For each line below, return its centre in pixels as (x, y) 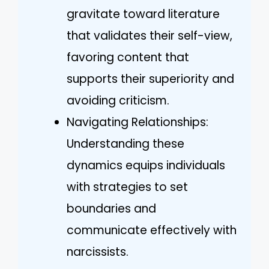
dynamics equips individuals (146, 165)
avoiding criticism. (118, 100)
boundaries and (111, 208)
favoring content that (128, 57)
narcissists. (98, 252)
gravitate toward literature (143, 14)
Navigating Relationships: (138, 122)
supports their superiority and (150, 79)
